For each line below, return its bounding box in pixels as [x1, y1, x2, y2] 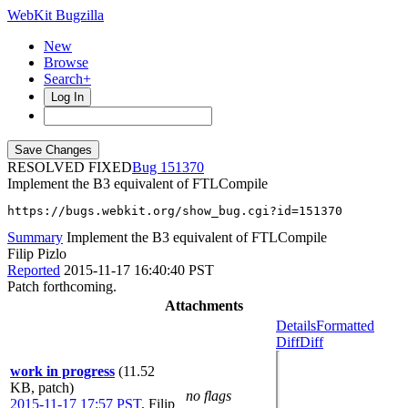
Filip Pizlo [7, 246, 66, 261]
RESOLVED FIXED [7, 159, 132, 175]
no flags [186, 388, 231, 403]
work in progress [10, 363, 115, 379]
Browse [44, 55, 88, 70]
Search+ [44, 71, 91, 87]
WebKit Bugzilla [7, 7, 104, 23]
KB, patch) [10, 380, 74, 395]
